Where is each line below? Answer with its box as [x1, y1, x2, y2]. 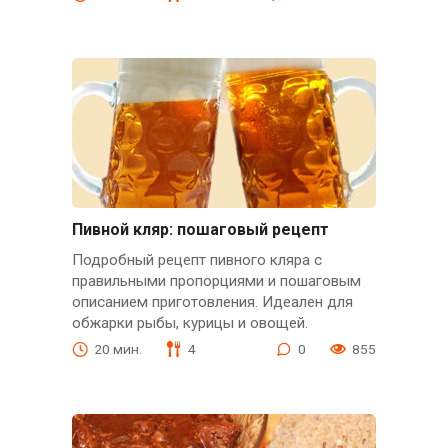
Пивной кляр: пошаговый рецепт [71, 219, 329, 239]
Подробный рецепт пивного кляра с [71, 250, 322, 269]
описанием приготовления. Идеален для [71, 292, 353, 311]
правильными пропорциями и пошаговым [71, 271, 361, 290]
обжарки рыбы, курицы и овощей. [71, 313, 308, 332]
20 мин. [93, 340, 142, 357]
